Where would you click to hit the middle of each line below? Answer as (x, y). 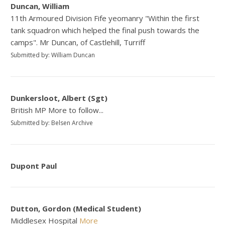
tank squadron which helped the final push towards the (105, 30)
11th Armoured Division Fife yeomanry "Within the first (105, 18)
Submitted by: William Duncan (53, 55)
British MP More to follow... (57, 110)
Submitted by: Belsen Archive (52, 123)
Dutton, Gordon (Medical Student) (76, 208)
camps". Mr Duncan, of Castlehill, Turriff (78, 42)
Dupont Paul (34, 165)
